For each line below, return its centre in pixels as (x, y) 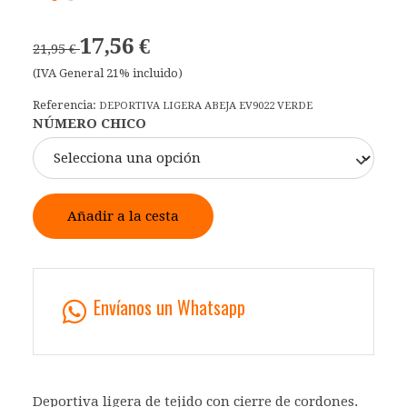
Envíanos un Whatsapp (169, 308)
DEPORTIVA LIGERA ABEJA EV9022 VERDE (206, 106)
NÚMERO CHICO (89, 124)
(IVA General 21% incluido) (108, 74)
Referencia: (66, 105)
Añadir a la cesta (123, 217)
